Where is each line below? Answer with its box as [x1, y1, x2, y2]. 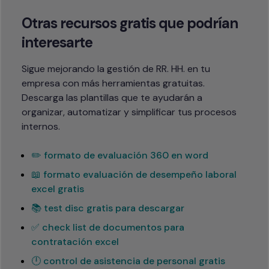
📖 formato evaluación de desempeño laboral [31, 168, 237, 181]
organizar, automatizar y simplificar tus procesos [22, 105, 237, 118]
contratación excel [31, 235, 119, 248]
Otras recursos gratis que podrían [22, 13, 238, 32]
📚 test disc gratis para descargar [31, 201, 184, 214]
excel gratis [31, 182, 84, 195]
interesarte [22, 32, 93, 52]
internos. [22, 119, 60, 133]
